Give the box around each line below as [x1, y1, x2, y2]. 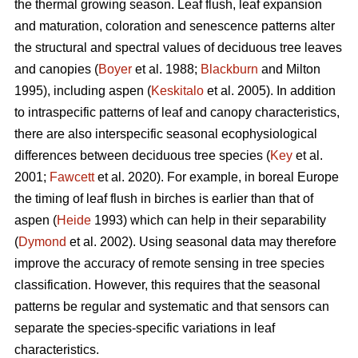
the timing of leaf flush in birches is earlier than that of [14, 192, 313, 206]
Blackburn [201, 62, 258, 77]
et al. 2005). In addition [204, 84, 336, 98]
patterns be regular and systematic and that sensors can [14, 300, 329, 314]
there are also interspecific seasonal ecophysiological [14, 127, 317, 141]
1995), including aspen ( [14, 84, 151, 98]
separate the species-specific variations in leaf [14, 321, 275, 336]
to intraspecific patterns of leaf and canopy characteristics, [14, 105, 340, 120]
